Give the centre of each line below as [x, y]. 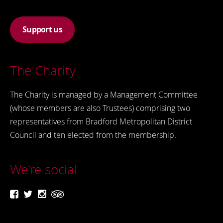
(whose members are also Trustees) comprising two [100, 108]
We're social [44, 170]
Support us [42, 30]
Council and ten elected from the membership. [93, 135]
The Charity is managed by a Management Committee [104, 95]
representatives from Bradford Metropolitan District [101, 122]
